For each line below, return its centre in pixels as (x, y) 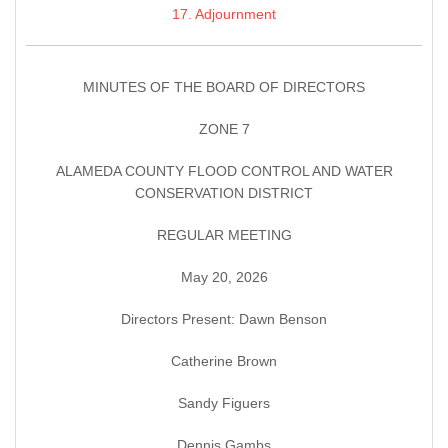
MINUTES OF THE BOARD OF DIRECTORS (224, 87)
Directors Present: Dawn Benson (224, 319)
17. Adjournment (224, 14)
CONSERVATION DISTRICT (224, 193)
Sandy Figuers (224, 403)
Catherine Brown (224, 361)
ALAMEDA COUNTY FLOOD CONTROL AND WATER (224, 171)
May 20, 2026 (224, 277)
